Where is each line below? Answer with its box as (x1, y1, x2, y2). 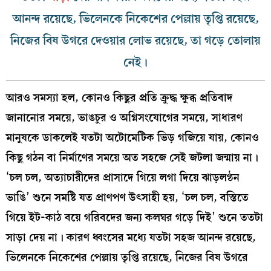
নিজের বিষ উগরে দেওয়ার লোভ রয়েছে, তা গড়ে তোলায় (10, 31, 261, 50)
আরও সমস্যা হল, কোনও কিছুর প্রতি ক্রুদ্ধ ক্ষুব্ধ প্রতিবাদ (6, 89, 233, 107)
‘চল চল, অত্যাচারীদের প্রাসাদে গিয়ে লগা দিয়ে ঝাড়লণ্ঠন (6, 169, 240, 187)
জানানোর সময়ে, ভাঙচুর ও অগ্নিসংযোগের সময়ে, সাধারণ (6, 109, 243, 127)
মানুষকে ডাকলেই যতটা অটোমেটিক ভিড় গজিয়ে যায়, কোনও (6, 129, 259, 147)
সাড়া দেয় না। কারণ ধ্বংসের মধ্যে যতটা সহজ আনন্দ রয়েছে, (6, 229, 256, 247)
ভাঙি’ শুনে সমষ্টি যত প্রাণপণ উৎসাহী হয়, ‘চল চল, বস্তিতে (6, 189, 249, 207)
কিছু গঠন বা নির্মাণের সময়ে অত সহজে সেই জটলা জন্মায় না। (6, 149, 258, 167)
